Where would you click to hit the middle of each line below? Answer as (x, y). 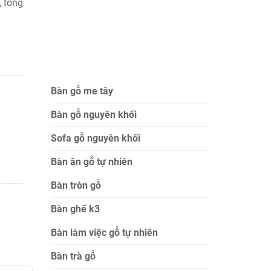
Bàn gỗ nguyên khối (93, 115)
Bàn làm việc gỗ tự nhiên (104, 233)
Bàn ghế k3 (75, 209)
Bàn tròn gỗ (76, 185)
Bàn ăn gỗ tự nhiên (91, 162)
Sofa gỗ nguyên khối (95, 138)
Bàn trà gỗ (73, 256)
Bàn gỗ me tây (82, 91)
